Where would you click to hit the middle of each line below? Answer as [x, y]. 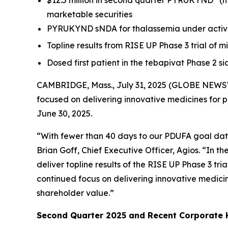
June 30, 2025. [64, 113]
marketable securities [90, 14]
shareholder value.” [75, 193]
